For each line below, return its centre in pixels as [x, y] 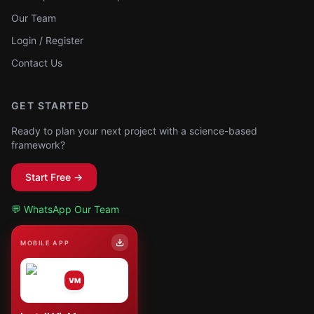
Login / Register [47, 40]
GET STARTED [50, 105]
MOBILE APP [45, 243]
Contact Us [37, 63]
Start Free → [54, 177]
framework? [38, 145]
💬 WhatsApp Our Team [65, 209]
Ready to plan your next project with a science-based [134, 131]
